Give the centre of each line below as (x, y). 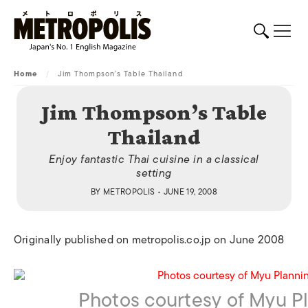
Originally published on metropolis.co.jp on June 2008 (149, 240)
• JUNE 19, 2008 (186, 192)
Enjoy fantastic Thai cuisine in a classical (154, 159)
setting (154, 173)
